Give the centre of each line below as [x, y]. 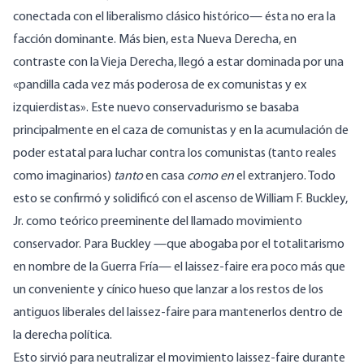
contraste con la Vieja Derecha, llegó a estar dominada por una [178, 63]
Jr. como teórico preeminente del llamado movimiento [158, 222]
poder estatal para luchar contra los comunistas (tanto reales [175, 154]
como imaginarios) [63, 177]
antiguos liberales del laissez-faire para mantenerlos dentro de [178, 313]
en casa [166, 177]
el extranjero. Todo [286, 177]
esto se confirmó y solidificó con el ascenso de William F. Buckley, [180, 199]
